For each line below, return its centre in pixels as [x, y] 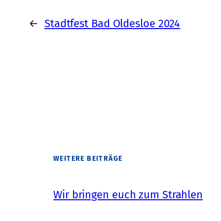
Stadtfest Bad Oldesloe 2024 [112, 23]
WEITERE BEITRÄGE [88, 159]
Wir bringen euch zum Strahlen [128, 194]
